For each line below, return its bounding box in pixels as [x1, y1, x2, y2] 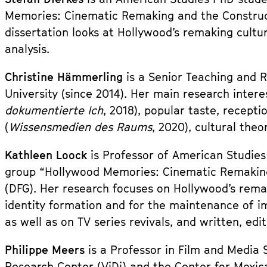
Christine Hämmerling [5, 70, 123, 83]
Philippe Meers [5, 243, 88, 256]
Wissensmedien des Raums [9, 120, 152, 133]
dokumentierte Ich [5, 104, 103, 117]
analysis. [5, 42, 49, 55]
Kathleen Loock [5, 148, 91, 162]
